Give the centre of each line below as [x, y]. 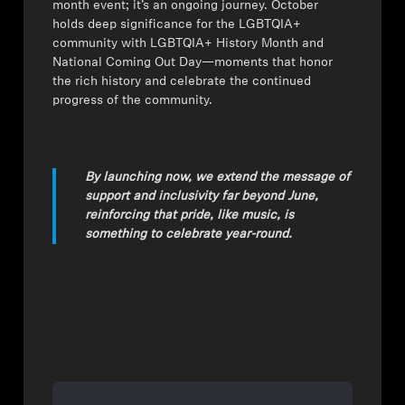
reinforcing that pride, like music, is [190, 216]
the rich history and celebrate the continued [182, 82]
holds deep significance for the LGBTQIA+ [177, 25]
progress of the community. [133, 101]
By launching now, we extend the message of [218, 178]
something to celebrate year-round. [189, 235]
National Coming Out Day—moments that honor [193, 63]
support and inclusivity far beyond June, [202, 197]
